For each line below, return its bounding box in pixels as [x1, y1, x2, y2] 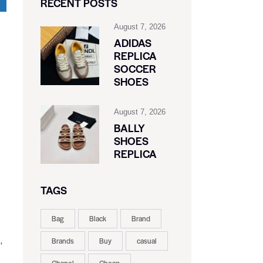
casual [136, 235, 157, 247]
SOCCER [113, 61, 156, 76]
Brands [51, 235, 74, 247]
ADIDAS [113, 35, 151, 50]
